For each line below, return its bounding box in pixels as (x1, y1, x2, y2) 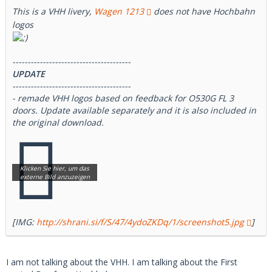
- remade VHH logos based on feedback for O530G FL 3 (12, 92, 234, 104)
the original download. (12, 117, 104, 128)
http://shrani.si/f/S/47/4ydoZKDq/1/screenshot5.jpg (36, 216, 244, 228)
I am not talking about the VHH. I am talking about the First (6, 256, 237, 268)
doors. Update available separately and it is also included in (12, 104, 256, 116)
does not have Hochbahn (151, 5, 255, 17)
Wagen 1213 (94, 5, 144, 17)
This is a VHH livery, (12, 5, 94, 17)
